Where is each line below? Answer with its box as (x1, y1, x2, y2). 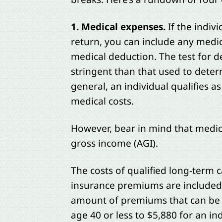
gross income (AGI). (70, 137, 158, 150)
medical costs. (70, 95, 134, 108)
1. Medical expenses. (70, 20, 166, 34)
